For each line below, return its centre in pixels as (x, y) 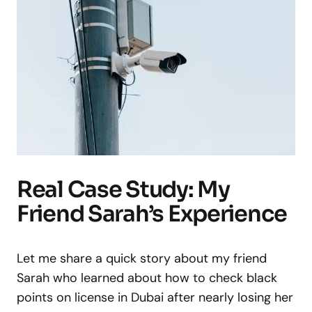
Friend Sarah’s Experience (152, 213)
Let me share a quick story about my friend (142, 258)
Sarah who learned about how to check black (147, 278)
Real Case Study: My (123, 189)
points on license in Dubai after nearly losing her (155, 297)
